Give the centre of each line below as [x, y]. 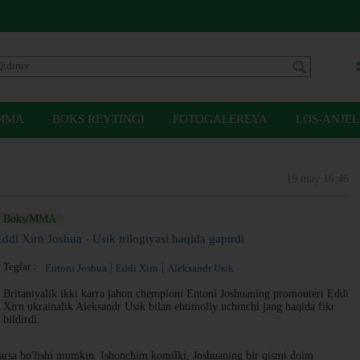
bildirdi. [22, 319]
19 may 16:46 [317, 179]
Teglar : [22, 266]
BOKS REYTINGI [98, 119]
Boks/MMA [30, 219]
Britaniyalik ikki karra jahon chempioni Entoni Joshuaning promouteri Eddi [176, 294]
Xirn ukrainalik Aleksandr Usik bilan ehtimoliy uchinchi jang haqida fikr [169, 307]
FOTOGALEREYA [220, 119]
